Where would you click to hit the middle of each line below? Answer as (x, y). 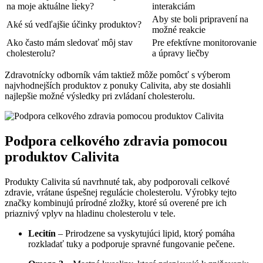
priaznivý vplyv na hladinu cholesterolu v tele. (90, 214)
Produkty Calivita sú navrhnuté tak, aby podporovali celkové (117, 182)
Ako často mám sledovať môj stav (70, 43)
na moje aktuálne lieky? (50, 6)
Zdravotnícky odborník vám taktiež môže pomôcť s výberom (117, 75)
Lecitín (42, 234)
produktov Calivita (62, 157)
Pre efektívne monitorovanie (204, 43)
